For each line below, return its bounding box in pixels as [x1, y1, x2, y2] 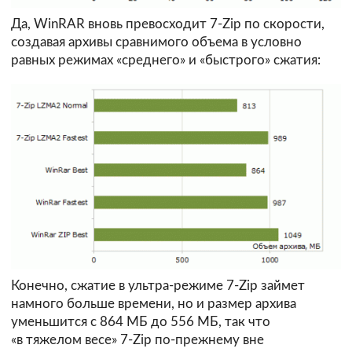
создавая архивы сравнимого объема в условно [11, 35, 302, 49]
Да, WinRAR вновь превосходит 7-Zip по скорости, [11, 16, 324, 31]
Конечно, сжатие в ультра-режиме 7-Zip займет [11, 278, 305, 292]
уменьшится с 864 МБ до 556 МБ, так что [11, 314, 270, 328]
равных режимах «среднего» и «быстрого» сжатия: [11, 53, 321, 67]
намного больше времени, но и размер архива [11, 296, 296, 310]
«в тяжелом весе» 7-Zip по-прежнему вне [11, 332, 264, 346]
